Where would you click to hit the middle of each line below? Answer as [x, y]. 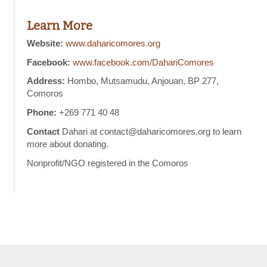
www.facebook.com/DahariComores [144, 62]
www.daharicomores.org [113, 43]
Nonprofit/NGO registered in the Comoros [108, 164]
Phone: [43, 113]
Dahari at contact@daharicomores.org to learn [151, 132]
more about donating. [68, 145]
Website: [46, 43]
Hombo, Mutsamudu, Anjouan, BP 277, [143, 81]
